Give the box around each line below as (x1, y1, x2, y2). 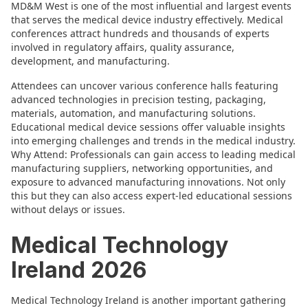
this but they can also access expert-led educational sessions (11, 189, 292, 202)
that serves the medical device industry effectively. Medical (11, 13, 283, 26)
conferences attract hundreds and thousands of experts (11, 27, 269, 40)
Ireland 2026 (11, 256, 146, 283)
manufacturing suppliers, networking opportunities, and (11, 162, 273, 175)
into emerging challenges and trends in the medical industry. (11, 134, 296, 147)
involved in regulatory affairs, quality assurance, (11, 41, 234, 54)
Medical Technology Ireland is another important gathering (11, 294, 286, 307)
